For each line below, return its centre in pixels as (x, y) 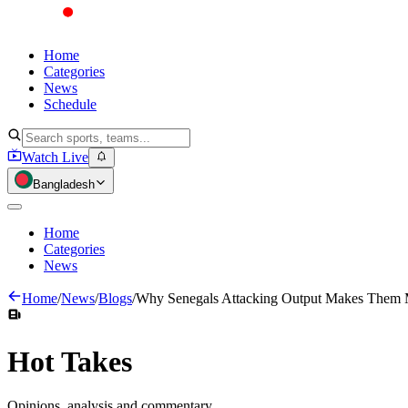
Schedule (70, 104)
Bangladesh (64, 185)
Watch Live (55, 158)
